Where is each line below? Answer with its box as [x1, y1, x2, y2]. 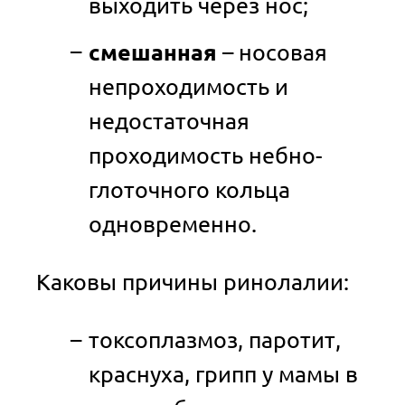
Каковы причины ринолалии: [36, 268, 349, 296]
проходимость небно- [88, 141, 322, 169]
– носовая [216, 38, 327, 66]
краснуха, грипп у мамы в [88, 360, 358, 388]
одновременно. [88, 210, 257, 238]
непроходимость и [88, 72, 288, 100]
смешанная [88, 37, 217, 66]
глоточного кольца [88, 175, 290, 203]
